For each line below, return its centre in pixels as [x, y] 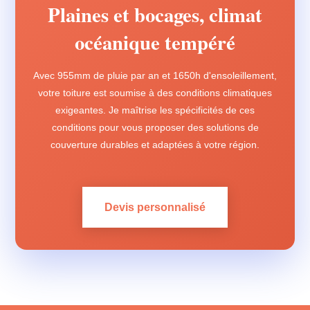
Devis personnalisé [155, 207]
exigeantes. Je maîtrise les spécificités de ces [155, 110]
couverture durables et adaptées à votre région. [155, 145]
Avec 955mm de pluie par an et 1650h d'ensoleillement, [155, 75]
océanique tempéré [155, 42]
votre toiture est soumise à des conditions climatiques [155, 93]
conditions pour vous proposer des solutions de [155, 127]
